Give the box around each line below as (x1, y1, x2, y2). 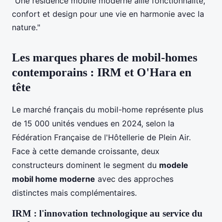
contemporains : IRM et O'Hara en (12, 65, 191, 79)
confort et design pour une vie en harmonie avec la (12, 8, 204, 19)
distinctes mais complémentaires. (12, 187, 137, 198)
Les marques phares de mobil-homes (12, 51, 197, 64)
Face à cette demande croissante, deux (12, 146, 160, 156)
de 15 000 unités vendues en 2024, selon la (12, 118, 174, 128)
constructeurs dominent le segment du (12, 160, 159, 170)
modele (159, 160, 188, 170)
